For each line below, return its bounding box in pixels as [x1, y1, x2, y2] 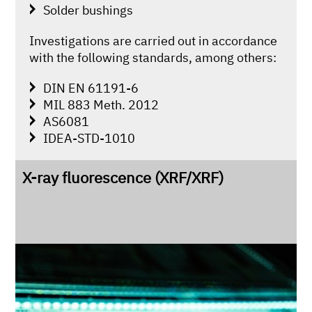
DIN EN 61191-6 [43, 79, 139, 96]
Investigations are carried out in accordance [29, 31, 278, 49]
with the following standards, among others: [29, 48, 277, 65]
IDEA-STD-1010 [43, 129, 136, 146]
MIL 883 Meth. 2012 [43, 95, 159, 113]
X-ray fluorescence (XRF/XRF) [22, 166, 224, 187]
